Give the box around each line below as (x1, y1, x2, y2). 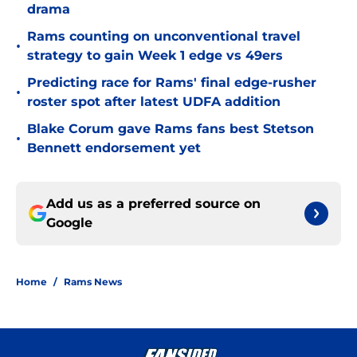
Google (46, 215, 92, 231)
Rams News (64, 276, 122, 288)
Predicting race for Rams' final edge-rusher (27, 75, 316, 91)
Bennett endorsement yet (27, 140, 201, 156)
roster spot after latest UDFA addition (27, 94, 280, 110)
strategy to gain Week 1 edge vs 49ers (27, 48, 283, 64)
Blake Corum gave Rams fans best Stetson (27, 121, 314, 137)
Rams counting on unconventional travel (27, 29, 300, 45)
